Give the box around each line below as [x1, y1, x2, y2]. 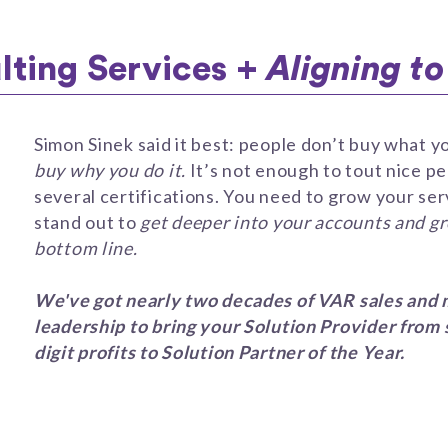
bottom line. [34, 237, 138, 259]
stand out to [34, 211, 141, 233]
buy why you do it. [34, 159, 186, 181]
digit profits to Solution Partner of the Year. [34, 341, 406, 363]
